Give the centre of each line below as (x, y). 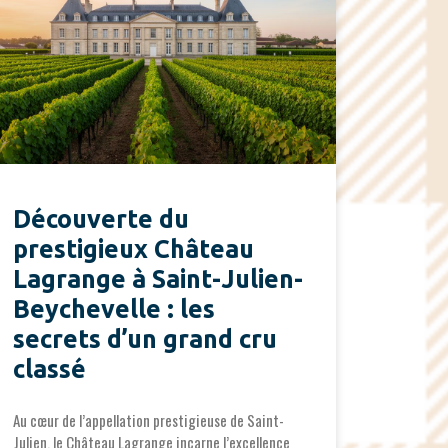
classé (49, 369)
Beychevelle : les (113, 309)
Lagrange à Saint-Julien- (157, 279)
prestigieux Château (133, 249)
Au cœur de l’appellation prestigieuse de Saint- (148, 420)
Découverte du (100, 219)
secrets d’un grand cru (144, 339)
